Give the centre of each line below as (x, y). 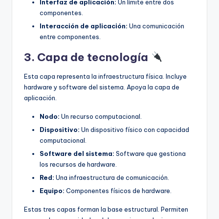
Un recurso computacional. (101, 116)
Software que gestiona (150, 154)
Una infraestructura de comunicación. (112, 178)
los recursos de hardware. (78, 164)
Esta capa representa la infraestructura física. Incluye (105, 76)
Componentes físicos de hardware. (118, 191)
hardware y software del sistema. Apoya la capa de (102, 87)
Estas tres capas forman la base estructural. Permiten (106, 209)
